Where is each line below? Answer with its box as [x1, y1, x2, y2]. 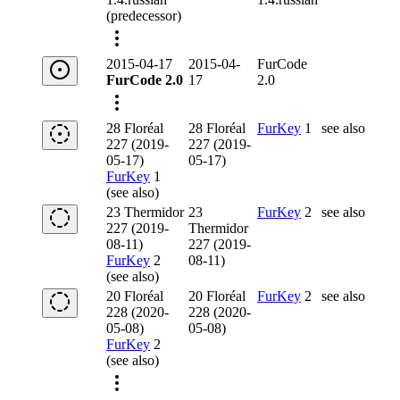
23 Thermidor [106, 204, 184, 221]
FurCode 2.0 [106, 72, 183, 88]
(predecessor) [106, 8, 181, 24]
